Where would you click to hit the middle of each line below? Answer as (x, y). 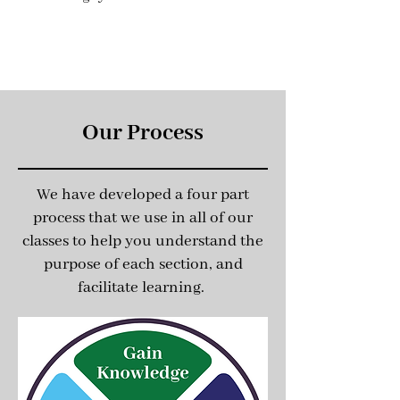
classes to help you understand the (143, 241)
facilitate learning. (143, 287)
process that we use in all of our (143, 218)
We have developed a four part (143, 195)
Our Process (143, 133)
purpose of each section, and (143, 264)
